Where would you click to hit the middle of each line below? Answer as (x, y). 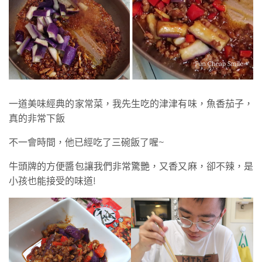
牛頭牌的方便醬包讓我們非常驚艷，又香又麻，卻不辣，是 (131, 166)
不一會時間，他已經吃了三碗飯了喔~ (87, 142)
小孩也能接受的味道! (52, 181)
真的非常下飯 (37, 118)
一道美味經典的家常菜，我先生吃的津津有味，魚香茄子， (131, 104)
